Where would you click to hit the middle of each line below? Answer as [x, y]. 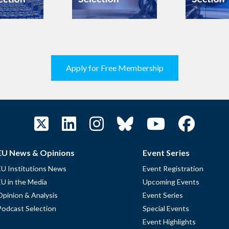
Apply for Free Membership [114, 67]
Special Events [166, 208]
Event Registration [173, 168]
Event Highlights [169, 221]
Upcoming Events [171, 181]
